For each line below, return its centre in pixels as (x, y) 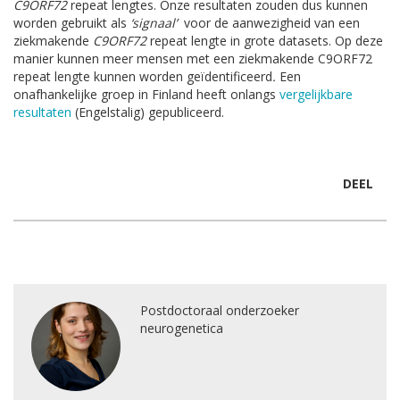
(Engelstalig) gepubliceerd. (148, 112)
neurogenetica (182, 328)
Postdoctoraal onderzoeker (220, 310)
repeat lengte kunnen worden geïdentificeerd (143, 76)
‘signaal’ (155, 23)
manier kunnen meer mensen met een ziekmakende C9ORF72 (193, 58)
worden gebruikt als (72, 23)
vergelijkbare (316, 94)
